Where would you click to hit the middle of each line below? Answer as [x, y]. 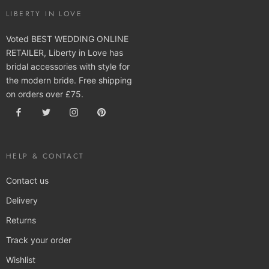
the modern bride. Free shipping [69, 80]
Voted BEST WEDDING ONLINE [67, 38]
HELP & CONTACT [45, 156]
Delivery [22, 200]
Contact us [27, 180]
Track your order [39, 240]
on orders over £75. [45, 94]
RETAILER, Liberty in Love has [65, 52]
